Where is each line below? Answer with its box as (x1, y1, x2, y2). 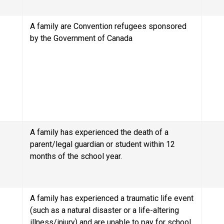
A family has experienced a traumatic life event (30, 193, 194, 203)
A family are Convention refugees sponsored (30, 21, 187, 31)
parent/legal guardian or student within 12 (30, 139, 175, 149)
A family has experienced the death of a (30, 127, 169, 137)
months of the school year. (30, 151, 122, 161)
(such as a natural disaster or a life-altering (30, 205, 179, 215)
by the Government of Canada (30, 33, 133, 43)
